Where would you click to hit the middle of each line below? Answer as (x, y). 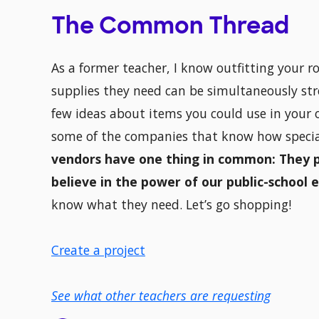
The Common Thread (170, 28)
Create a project (98, 250)
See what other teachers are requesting (161, 296)
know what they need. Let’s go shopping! (171, 205)
